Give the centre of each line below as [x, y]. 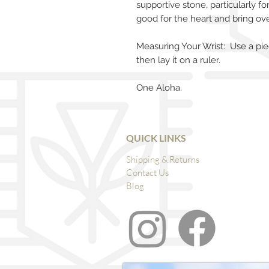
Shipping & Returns [163, 159]
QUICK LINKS [156, 138]
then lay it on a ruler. [178, 60]
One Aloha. [159, 87]
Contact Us [147, 172]
